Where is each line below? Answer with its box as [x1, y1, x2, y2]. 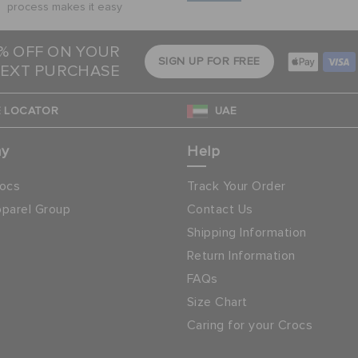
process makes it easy [7, 2, 123, 13]
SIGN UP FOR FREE [157, 56, 261, 67]
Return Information [186, 249, 296, 262]
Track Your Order [186, 180, 286, 193]
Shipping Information [186, 226, 307, 239]
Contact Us [186, 203, 253, 216]
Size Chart [186, 296, 248, 308]
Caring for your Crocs [186, 319, 313, 332]
